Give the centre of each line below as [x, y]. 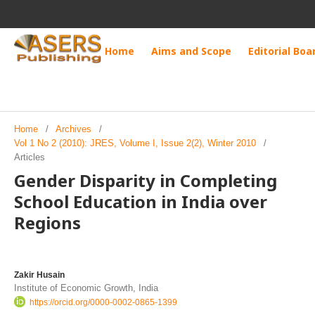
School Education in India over [141, 201]
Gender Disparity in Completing [146, 180]
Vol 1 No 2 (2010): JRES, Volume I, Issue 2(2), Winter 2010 [135, 143]
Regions [47, 223]
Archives [73, 129]
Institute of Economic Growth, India [86, 288]
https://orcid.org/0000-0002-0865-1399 [103, 302]
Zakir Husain [39, 275]
